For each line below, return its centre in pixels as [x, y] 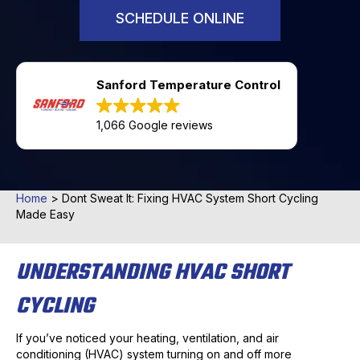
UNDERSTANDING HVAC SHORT [153, 273]
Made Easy [45, 215]
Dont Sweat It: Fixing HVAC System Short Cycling [190, 198]
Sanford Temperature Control [188, 85]
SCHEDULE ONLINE [180, 18]
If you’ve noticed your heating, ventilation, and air [147, 338]
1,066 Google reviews [155, 125]
